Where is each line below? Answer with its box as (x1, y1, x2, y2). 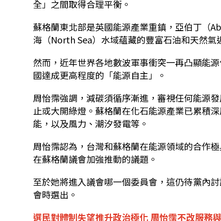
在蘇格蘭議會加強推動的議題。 (33, 152, 158, 166)
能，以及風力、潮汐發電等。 (33, 117, 149, 130)
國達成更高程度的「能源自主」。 (33, 69, 167, 82)
